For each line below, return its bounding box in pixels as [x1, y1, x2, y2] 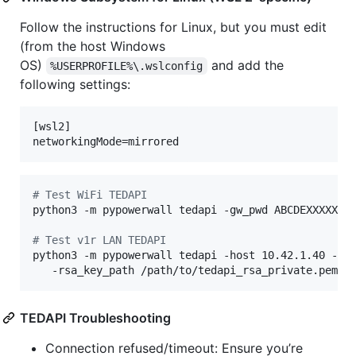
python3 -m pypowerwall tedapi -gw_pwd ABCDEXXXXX [33, 203, 338, 216]
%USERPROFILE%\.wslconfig [50, 59, 203, 72]
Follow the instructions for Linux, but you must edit [20, 18, 327, 35]
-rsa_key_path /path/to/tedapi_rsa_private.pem [33, 263, 338, 277]
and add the [207, 56, 288, 73]
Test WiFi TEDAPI [39, 188, 147, 201]
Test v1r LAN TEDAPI [39, 233, 166, 246]
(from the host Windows [20, 37, 165, 54]
